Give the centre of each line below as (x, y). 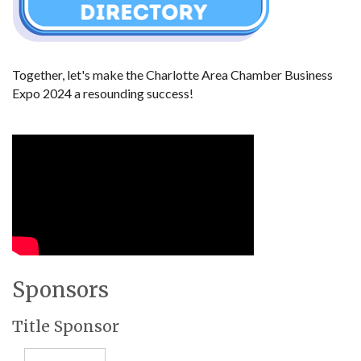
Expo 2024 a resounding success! (103, 93)
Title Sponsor (66, 326)
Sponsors (60, 289)
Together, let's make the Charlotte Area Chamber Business (172, 74)
